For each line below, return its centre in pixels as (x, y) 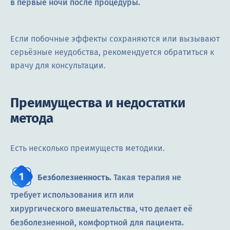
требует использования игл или (72, 195)
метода (32, 119)
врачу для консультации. (58, 66)
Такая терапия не (146, 178)
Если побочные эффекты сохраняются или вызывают (115, 39)
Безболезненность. (74, 178)
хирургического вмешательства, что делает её (101, 209)
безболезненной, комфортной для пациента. (97, 223)
